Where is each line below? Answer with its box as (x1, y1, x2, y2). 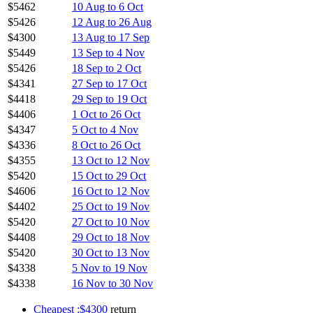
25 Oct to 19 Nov (72, 200, 150, 212)
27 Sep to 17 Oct (72, 77, 147, 89)
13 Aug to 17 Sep (72, 31, 150, 43)
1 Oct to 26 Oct (72, 108, 140, 120)
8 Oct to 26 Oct (72, 138, 140, 151)
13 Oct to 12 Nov (72, 154, 150, 166)
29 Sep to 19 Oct (72, 92, 147, 105)
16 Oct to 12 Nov (72, 184, 150, 197)
